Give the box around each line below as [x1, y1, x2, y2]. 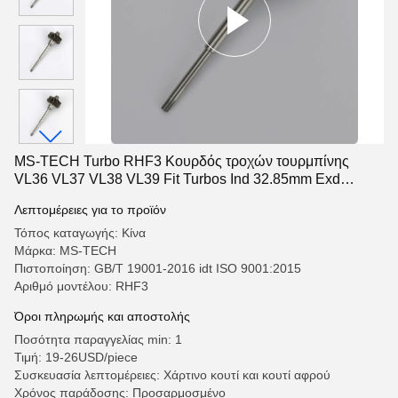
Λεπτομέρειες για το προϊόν [14, 203, 166, 217]
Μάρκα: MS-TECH [14, 243, 116, 258]
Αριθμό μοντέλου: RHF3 [14, 279, 148, 293]
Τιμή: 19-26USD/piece [14, 350, 138, 364]
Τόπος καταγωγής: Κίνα [14, 226, 146, 240]
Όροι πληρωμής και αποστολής [14, 309, 190, 323]
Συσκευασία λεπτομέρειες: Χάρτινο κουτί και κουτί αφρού [14, 368, 330, 382]
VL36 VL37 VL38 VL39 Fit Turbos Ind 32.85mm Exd [14, 171, 340, 187]
